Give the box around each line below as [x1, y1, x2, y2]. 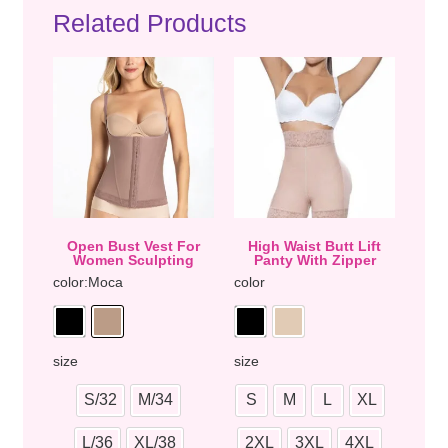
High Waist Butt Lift [248, 237, 381, 254]
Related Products [53, 8, 247, 37]
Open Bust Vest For [67, 237, 200, 254]
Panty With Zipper [253, 251, 376, 268]
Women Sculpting [73, 251, 194, 268]
